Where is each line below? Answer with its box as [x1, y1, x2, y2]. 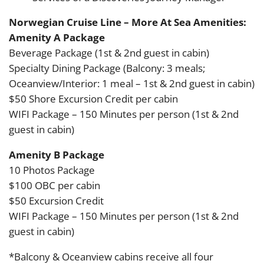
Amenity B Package [9, 147, 104, 161]
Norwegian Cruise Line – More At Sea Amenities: [9, 15, 246, 29]
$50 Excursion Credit [9, 193, 104, 207]
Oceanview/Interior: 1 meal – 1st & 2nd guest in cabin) [9, 77, 255, 91]
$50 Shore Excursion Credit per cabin [9, 92, 178, 106]
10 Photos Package [9, 163, 95, 177]
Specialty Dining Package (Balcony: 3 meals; [9, 61, 205, 75]
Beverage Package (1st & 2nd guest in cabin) [9, 46, 209, 60]
